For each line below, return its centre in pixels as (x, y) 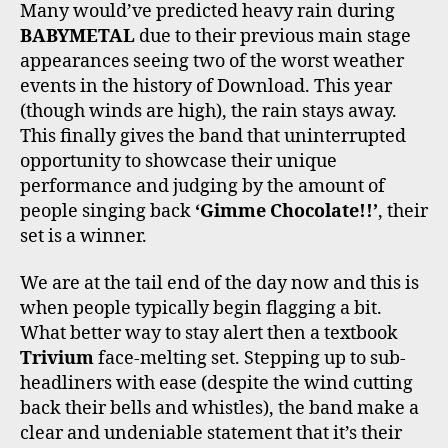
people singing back (107, 211)
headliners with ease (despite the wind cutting (216, 384)
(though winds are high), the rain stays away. (208, 111)
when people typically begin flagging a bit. (201, 309)
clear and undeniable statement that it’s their (211, 434)
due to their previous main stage (273, 36)
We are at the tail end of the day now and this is (219, 284)
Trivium (57, 359)
